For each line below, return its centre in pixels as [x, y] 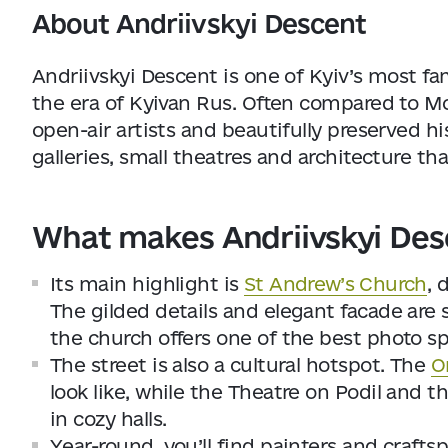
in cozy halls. [108, 419]
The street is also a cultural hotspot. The [240, 365]
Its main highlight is [147, 284]
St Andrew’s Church [335, 284]
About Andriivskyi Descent [199, 23]
